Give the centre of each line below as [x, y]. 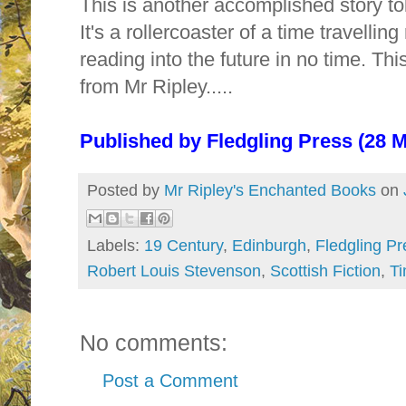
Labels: [116, 245]
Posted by [126, 191]
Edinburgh [269, 245]
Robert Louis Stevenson [174, 271]
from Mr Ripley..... [159, 87]
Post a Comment [170, 380]
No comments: [154, 342]
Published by [143, 141]
